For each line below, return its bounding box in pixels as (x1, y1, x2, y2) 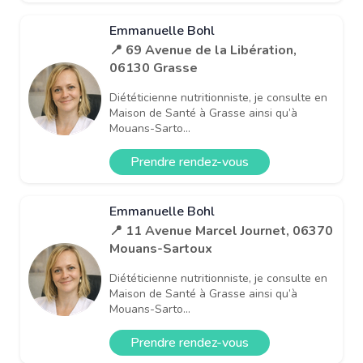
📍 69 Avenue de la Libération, (109, 41, 297, 59)
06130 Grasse (109, 58, 198, 77)
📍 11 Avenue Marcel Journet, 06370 (109, 221, 333, 240)
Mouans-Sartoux (109, 239, 212, 258)
